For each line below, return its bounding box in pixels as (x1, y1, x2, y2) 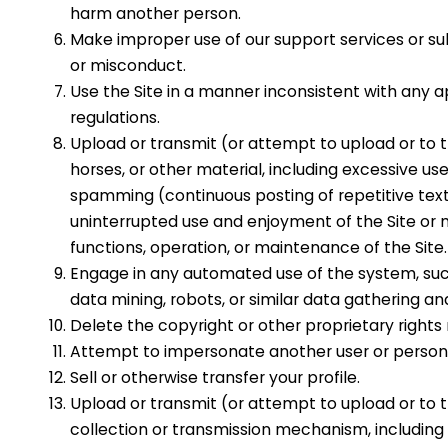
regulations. (70, 106, 160, 130)
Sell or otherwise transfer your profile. (70, 366, 360, 390)
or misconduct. (70, 54, 186, 78)
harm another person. (70, 2, 241, 26)
